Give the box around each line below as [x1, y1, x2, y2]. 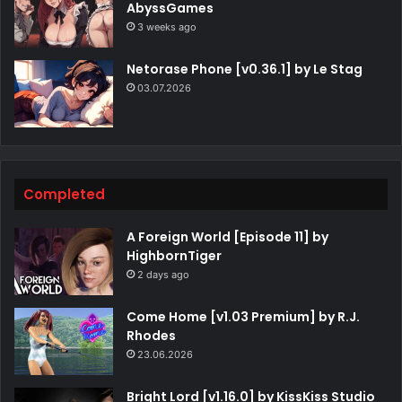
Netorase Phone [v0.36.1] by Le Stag [127, 60, 363, 79]
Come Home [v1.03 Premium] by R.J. [127, 308, 360, 327]
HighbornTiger [127, 247, 222, 266]
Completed [23, 185, 105, 205]
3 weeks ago [137, 21, 197, 34]
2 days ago [137, 268, 189, 282]
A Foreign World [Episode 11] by [127, 228, 328, 247]
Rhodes [127, 327, 176, 345]
